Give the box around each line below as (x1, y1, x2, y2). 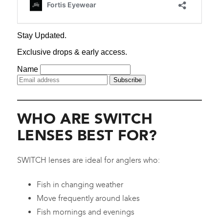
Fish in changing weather (37, 180, 123, 190)
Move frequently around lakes (37, 194, 140, 203)
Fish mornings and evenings (37, 207, 134, 217)
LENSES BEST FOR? (17, 126, 157, 145)
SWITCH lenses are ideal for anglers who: (17, 155, 160, 165)
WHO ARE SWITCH (17, 109, 153, 128)
